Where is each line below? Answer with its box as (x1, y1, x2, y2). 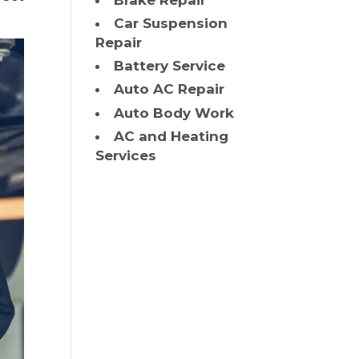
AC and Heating (114, 127, 229, 144)
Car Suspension (114, 15, 228, 32)
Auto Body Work (114, 104, 235, 121)
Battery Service (114, 58, 226, 75)
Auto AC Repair (114, 81, 225, 98)
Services (95, 147, 157, 163)
